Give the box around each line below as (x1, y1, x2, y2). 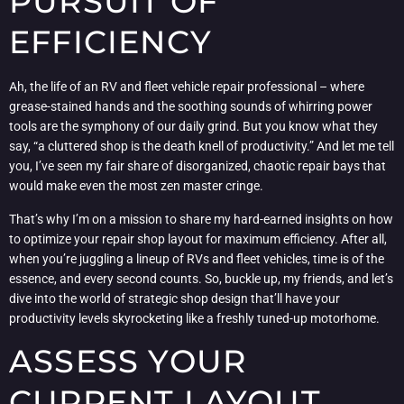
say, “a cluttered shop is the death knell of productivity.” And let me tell (9, 139, 394, 154)
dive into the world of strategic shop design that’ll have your (9, 290, 340, 306)
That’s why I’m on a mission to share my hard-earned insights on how (9, 211, 393, 226)
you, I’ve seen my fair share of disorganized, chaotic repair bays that (9, 159, 386, 174)
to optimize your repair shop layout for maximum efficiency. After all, (9, 231, 387, 246)
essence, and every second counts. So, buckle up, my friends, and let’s (9, 271, 393, 286)
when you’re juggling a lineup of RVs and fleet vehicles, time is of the (9, 251, 384, 266)
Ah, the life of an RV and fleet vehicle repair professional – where (9, 79, 364, 95)
